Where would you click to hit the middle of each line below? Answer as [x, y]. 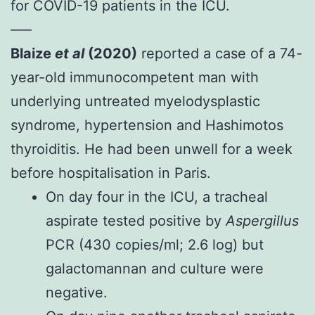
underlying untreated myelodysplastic [135, 101]
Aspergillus [262, 220]
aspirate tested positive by [136, 220]
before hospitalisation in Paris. [111, 173]
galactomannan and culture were [155, 268]
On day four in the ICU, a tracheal [157, 197]
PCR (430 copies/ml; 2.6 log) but [155, 244]
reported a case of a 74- [220, 53]
